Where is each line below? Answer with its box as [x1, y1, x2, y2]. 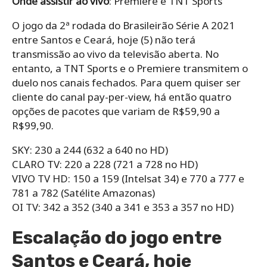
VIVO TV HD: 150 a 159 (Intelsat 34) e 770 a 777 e [12, 171, 244, 185]
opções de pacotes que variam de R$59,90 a [12, 104, 220, 118]
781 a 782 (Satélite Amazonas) [12, 185, 155, 200]
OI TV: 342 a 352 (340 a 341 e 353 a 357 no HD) [12, 200, 234, 214]
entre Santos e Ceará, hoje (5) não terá [12, 32, 195, 46]
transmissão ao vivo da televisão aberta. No [12, 46, 219, 61]
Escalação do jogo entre [12, 226, 222, 249]
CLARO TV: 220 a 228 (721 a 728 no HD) [12, 157, 198, 171]
